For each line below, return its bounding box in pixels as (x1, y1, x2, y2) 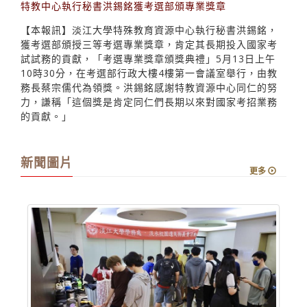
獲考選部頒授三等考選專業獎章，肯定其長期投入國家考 (21, 17, 278, 31)
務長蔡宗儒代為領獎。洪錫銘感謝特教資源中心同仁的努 (21, 60, 278, 74)
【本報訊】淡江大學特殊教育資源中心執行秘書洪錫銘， (21, 3, 278, 16)
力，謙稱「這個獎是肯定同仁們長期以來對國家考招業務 (21, 75, 278, 88)
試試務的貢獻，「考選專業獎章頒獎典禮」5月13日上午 (21, 32, 275, 45)
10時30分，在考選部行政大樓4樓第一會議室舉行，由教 (21, 46, 278, 60)
